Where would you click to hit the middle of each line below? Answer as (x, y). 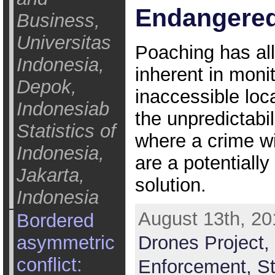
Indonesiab (63, 109)
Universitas (64, 43)
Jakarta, (50, 175)
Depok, (46, 87)
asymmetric (65, 243)
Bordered (55, 221)
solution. (170, 185)
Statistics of (66, 131)
